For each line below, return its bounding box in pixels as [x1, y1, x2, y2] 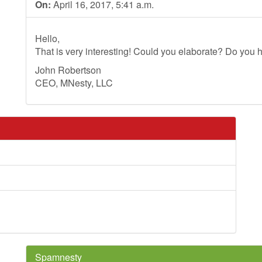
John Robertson [35, 63, 101, 77]
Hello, [35, 32, 60, 45]
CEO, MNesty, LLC [35, 76, 113, 89]
